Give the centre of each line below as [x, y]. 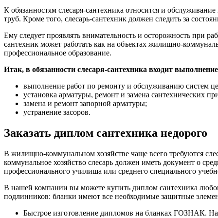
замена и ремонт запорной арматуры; [85, 104]
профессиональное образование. [58, 53]
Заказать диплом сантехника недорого [106, 133]
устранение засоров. [57, 112]
